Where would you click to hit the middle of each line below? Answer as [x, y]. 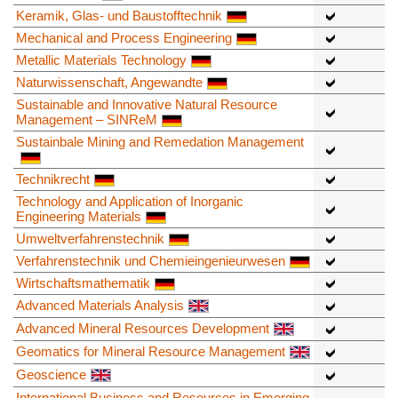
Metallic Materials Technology [101, 60]
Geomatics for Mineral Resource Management [151, 351]
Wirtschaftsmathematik [83, 283]
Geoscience [51, 374]
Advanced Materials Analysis [100, 305]
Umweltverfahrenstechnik [90, 238]
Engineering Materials [79, 216]
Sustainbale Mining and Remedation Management [160, 141]
